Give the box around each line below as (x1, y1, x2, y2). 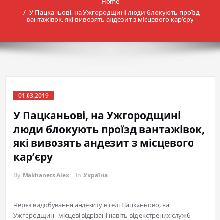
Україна (83, 171, 108, 180)
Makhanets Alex (22, 171, 69, 180)
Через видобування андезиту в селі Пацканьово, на (13, 200, 169, 210)
